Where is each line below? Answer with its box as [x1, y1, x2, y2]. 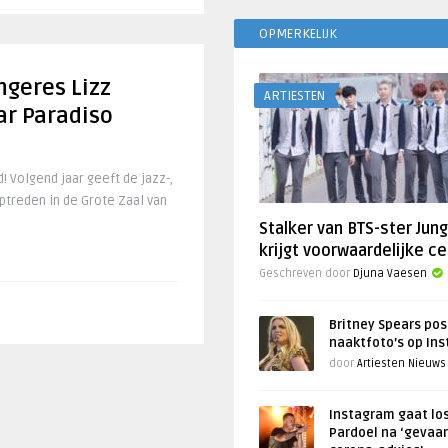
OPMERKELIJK [259, 26, 337, 42]
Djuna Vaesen [353, 267, 427, 280]
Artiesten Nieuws [357, 357, 446, 370]
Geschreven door [259, 267, 353, 280]
